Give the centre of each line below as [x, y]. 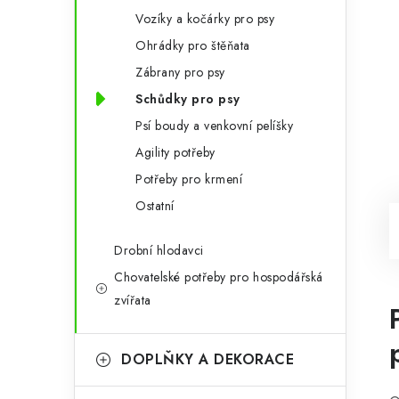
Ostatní [155, 206]
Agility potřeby [175, 152]
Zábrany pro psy [180, 72]
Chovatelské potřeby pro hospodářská [219, 277]
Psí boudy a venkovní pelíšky [214, 126]
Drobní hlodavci [159, 250]
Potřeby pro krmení [189, 179]
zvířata [133, 300]
